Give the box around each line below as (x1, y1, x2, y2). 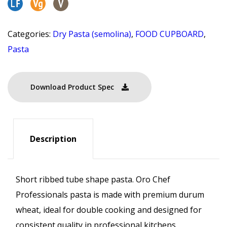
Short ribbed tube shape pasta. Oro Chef (16, 174, 170, 185)
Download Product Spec (30, 82, 114, 92)
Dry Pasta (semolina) (53, 28, 131, 40)
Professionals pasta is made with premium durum (16, 189, 204, 201)
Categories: (8, 28, 53, 40)
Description (30, 133, 77, 144)
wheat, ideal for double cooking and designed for (16, 204, 202, 216)
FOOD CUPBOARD (135, 28, 204, 40)
